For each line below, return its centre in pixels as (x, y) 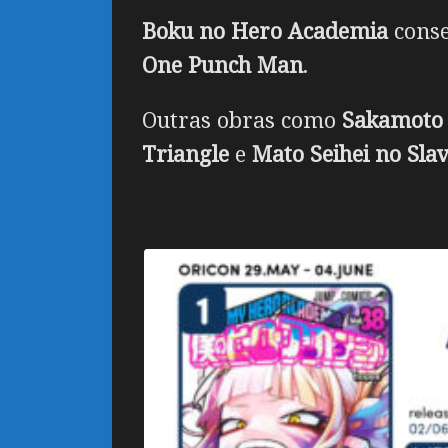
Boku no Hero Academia (265, 31)
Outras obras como (242, 120)
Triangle (185, 154)
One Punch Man (222, 65)
